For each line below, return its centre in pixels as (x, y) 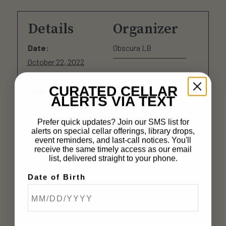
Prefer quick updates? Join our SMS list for (113, 122)
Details (50, 29)
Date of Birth (57, 177)
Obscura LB (132, 48)
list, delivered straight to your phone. (113, 158)
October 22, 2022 (56, 62)
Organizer (146, 29)
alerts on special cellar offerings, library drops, (113, 131)
